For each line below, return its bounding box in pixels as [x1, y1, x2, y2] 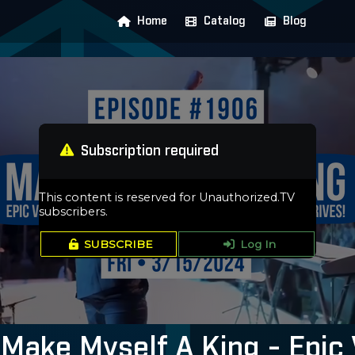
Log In [239, 237, 276, 250]
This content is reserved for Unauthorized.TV [39, 189, 296, 204]
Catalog [204, 16, 246, 27]
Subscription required [80, 143, 219, 158]
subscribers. [39, 204, 109, 219]
